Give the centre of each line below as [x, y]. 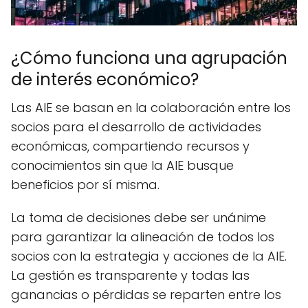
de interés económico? [105, 80]
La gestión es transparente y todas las [130, 276]
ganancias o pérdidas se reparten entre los [146, 295]
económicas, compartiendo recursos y [130, 146]
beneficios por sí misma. [85, 185]
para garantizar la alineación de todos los [143, 237]
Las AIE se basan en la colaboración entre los [151, 108]
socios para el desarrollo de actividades [136, 127]
